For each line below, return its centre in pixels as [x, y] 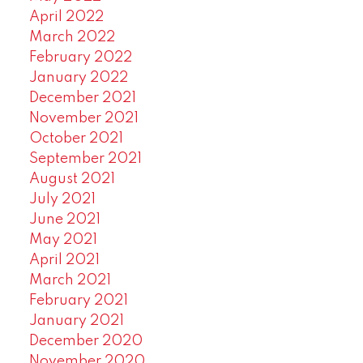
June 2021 [64, 219]
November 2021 [83, 118]
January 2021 [76, 320]
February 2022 [80, 57]
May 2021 [63, 239]
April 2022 [66, 17]
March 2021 [70, 280]
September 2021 [85, 158]
